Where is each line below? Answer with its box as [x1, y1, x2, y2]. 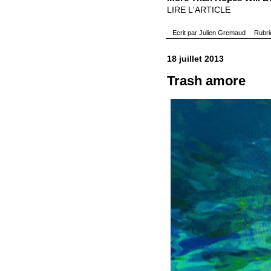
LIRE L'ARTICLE [167, 4, 230, 15]
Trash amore [167, 73, 246, 89]
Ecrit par [172, 28, 200, 36]
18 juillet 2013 [167, 53, 224, 64]
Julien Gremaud [199, 28, 246, 36]
